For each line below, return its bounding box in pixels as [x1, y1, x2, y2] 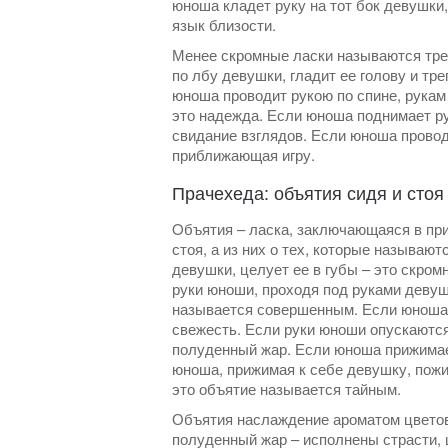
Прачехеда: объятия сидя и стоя [172, 179, 444, 206]
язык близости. [172, 14, 276, 36]
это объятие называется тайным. [172, 378, 401, 400]
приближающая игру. [172, 144, 315, 166]
